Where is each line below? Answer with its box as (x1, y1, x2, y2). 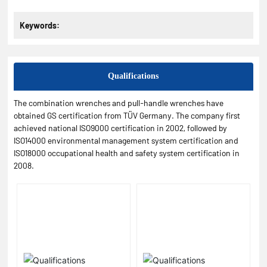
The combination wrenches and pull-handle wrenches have (14, 98, 224, 108)
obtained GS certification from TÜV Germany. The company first (14, 110, 241, 121)
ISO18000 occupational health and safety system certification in (14, 148, 240, 159)
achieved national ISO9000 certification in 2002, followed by (14, 123, 228, 133)
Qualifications (108, 72, 159, 81)
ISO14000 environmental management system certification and (14, 135, 239, 146)
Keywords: (20, 20, 60, 31)
